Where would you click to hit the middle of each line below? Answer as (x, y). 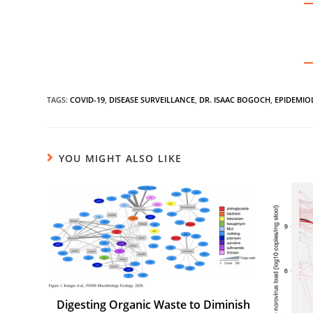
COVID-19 (88, 99)
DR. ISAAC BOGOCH (235, 99)
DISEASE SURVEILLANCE (152, 99)
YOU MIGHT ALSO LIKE (120, 158)
